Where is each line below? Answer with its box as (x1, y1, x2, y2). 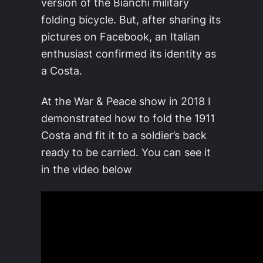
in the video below (41, 163, 132, 176)
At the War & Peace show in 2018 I (41, 95, 211, 107)
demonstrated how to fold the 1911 (41, 112, 215, 124)
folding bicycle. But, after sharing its (41, 13, 221, 26)
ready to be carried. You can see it (41, 146, 211, 159)
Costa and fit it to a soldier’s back (41, 129, 207, 141)
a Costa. (41, 64, 82, 77)
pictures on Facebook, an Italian (41, 30, 200, 43)
